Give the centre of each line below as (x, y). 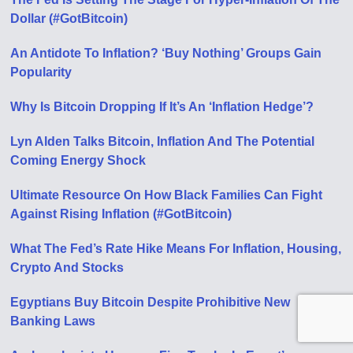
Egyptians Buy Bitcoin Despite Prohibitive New (150, 302)
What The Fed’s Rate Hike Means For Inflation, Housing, (176, 248)
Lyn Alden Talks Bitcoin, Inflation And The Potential (163, 141)
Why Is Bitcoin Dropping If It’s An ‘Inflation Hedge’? (162, 106)
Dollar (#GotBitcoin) (69, 18)
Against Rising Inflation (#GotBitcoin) (121, 214)
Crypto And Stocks (67, 267)
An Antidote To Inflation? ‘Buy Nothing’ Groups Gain (166, 53)
